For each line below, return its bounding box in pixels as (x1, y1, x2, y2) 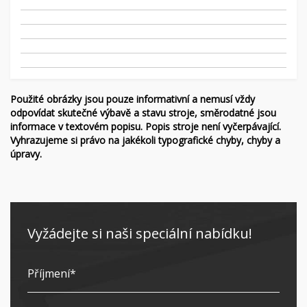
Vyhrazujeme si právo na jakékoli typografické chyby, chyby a (10, 134, 280, 147)
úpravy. (10, 147, 42, 160)
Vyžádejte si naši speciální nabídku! (27, 224, 252, 243)
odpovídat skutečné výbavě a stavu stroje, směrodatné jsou (10, 106, 276, 119)
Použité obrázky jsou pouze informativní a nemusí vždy (10, 93, 255, 106)
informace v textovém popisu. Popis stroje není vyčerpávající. (10, 120, 281, 133)
